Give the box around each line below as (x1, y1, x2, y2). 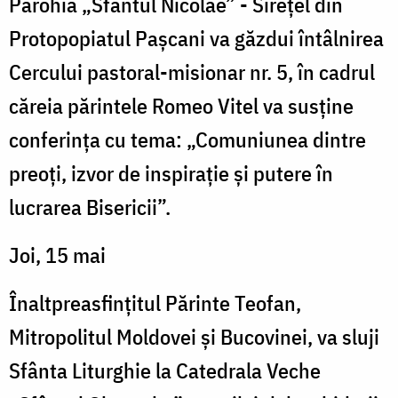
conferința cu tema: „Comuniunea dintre (9, 124, 366, 154)
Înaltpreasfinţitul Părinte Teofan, (9, 288, 301, 317)
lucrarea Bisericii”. (9, 192, 171, 221)
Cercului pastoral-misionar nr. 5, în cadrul (9, 57, 375, 86)
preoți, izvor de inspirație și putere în (9, 158, 333, 187)
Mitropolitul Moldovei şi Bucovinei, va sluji (9, 322, 379, 351)
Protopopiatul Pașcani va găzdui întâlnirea (9, 23, 384, 52)
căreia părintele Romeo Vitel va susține (9, 91, 354, 120)
